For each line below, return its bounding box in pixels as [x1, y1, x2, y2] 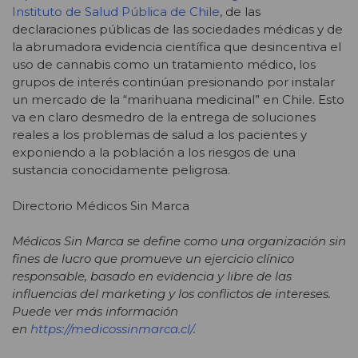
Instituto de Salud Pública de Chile [12, 4, 220, 20]
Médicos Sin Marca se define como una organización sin [12, 233, 346, 249]
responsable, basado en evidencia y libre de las [12, 268, 292, 284]
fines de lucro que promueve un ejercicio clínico [12, 251, 294, 267]
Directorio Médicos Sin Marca [12, 197, 189, 213]
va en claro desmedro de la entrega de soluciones [12, 109, 316, 125]
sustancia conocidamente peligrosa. [12, 162, 230, 178]
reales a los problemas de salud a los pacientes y [12, 127, 307, 143]
